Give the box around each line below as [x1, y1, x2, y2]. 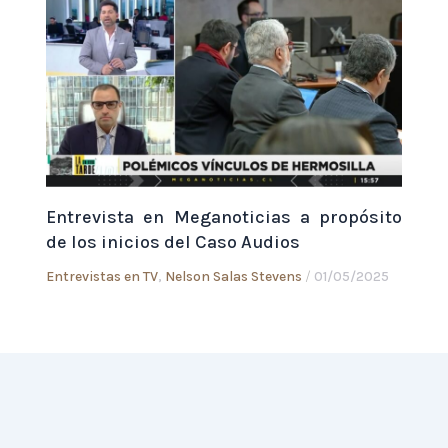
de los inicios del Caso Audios [46, 231, 300, 254]
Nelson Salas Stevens [165, 268, 302, 286]
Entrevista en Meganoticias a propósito [46, 206, 402, 229]
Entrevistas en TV [46, 268, 158, 286]
